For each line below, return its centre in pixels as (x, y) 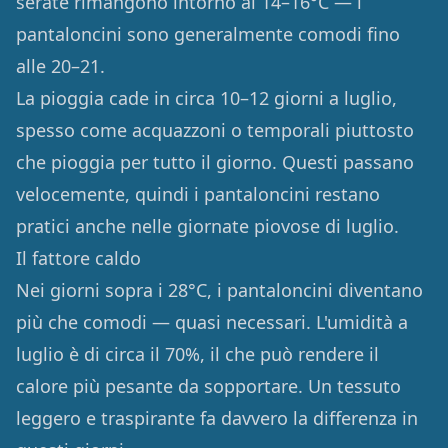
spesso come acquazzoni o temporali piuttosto (215, 130)
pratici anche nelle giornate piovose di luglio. (207, 226)
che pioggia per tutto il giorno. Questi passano (215, 162)
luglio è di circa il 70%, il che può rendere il (197, 354)
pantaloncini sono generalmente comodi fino (208, 34)
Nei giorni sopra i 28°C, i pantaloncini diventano (219, 290)
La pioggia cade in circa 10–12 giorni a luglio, (206, 98)
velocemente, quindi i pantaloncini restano (198, 194)
